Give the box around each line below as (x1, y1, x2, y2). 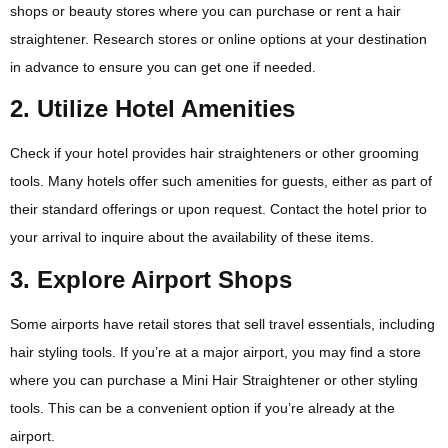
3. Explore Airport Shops (10, 265, 292, 293)
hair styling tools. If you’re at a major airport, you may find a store (10, 343, 421, 360)
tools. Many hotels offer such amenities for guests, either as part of (10, 173, 432, 190)
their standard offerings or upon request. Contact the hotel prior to (10, 201, 427, 218)
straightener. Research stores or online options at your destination (10, 31, 427, 48)
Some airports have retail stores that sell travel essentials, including (10, 315, 435, 332)
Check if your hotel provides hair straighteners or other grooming (10, 145, 419, 162)
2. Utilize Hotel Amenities (10, 95, 295, 123)
